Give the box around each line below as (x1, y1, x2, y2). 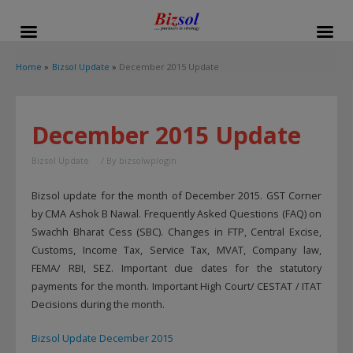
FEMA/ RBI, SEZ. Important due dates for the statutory (32, 260, 321, 275)
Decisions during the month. (32, 296, 165, 311)
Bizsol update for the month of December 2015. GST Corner (32, 188, 321, 203)
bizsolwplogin (119, 154, 176, 167)
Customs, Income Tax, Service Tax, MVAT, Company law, (32, 242, 321, 257)
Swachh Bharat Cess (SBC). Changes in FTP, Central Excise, (32, 224, 321, 239)
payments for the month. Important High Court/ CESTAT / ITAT (32, 278, 321, 293)
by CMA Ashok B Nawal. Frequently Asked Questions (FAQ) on (32, 206, 321, 221)
